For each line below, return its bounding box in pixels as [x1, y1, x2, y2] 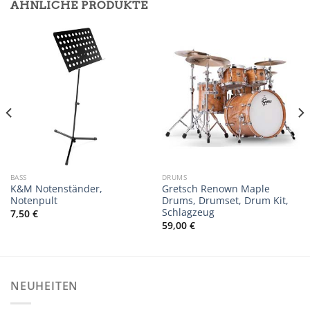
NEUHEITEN [10, 278, 79, 294]
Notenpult [10, 194, 57, 208]
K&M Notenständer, [10, 182, 102, 196]
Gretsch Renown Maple [161, 182, 270, 196]
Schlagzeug [161, 206, 215, 219]
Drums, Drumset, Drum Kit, [161, 194, 289, 208]
